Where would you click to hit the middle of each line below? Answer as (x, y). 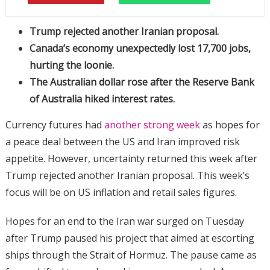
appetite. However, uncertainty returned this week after (131, 159)
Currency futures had (55, 125)
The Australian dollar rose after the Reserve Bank (142, 82)
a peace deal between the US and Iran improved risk (122, 142)
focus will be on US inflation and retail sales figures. (122, 193)
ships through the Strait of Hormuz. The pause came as (131, 255)
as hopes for (230, 125)
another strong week (152, 125)
